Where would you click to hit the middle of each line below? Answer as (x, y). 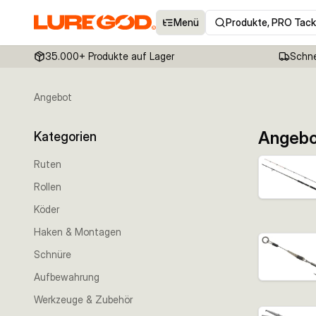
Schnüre (53, 254)
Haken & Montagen (78, 232)
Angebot (53, 97)
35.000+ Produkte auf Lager (110, 56)
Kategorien (65, 136)
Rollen (48, 187)
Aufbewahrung (67, 277)
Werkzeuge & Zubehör (83, 299)
